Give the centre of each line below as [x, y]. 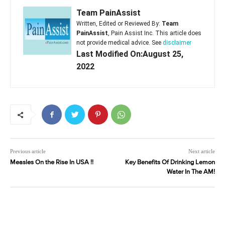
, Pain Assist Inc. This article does [155, 33]
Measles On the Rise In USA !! [52, 163]
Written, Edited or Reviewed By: [119, 24]
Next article [201, 151]
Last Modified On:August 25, [130, 54]
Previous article [28, 151]
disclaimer [177, 43]
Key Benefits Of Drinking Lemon [170, 163]
